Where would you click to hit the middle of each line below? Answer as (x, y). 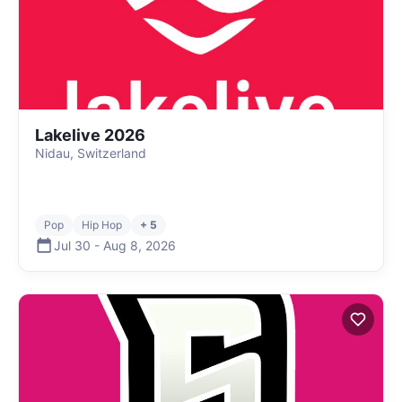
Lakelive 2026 (90, 135)
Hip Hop (102, 225)
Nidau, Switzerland (91, 153)
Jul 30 (72, 245)
